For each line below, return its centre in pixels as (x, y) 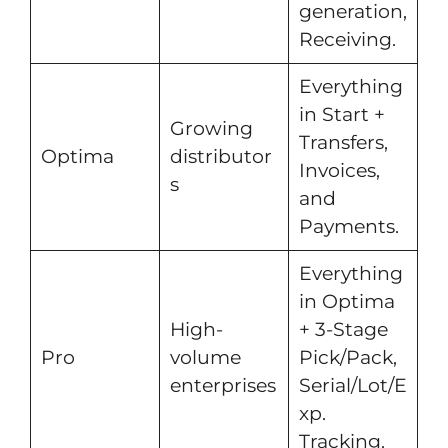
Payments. (348, 226)
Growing (211, 128)
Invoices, (339, 170)
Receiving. (347, 39)
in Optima (346, 301)
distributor (220, 156)
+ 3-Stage (343, 329)
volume (205, 357)
